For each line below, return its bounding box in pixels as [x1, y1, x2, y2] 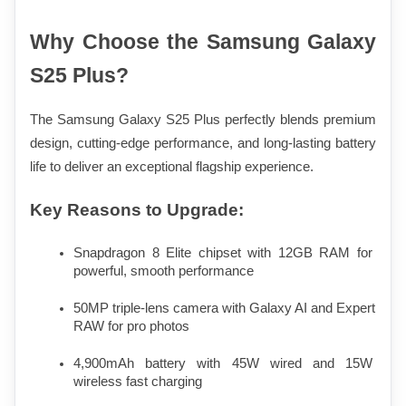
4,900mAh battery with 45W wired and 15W [73, 356, 372, 372]
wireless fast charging [73, 374, 202, 390]
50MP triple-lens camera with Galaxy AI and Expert [73, 301, 375, 316]
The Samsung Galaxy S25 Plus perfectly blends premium [30, 111, 376, 127]
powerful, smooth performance [73, 264, 254, 279]
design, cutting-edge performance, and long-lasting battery [30, 135, 376, 150]
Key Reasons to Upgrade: [30, 199, 244, 219]
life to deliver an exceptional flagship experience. [30, 159, 314, 174]
